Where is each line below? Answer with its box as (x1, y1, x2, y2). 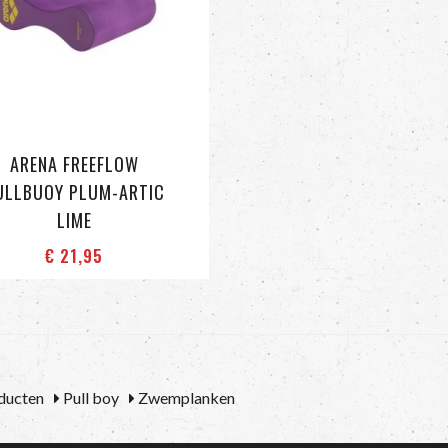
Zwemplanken (135, 388, 235, 407)
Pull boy (60, 388, 119, 407)
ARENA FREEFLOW (9, 151, 139, 177)
